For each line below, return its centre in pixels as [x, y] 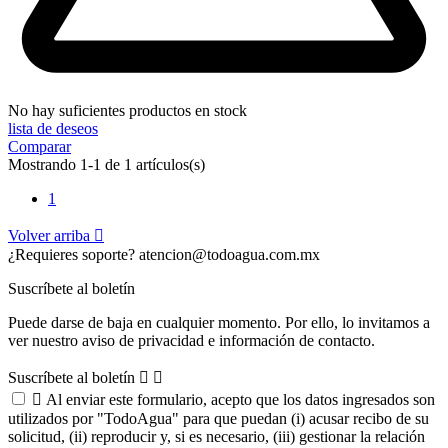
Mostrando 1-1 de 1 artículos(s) [106, 164]
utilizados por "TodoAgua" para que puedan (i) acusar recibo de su [218, 418]
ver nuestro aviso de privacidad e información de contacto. [191, 340]
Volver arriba [51, 235]
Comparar [39, 146]
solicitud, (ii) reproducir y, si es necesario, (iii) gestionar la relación [216, 436]
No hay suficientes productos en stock [127, 110]
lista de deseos [53, 128]
